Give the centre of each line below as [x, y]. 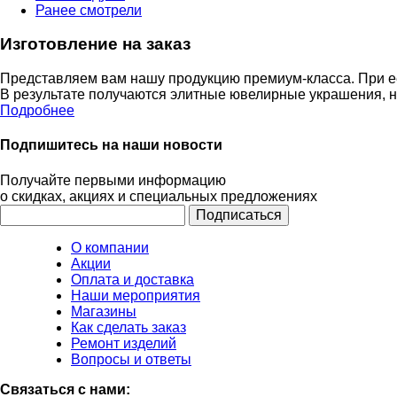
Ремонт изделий [124, 343]
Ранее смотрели [89, 10]
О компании [110, 247]
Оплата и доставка [132, 279]
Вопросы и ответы [131, 359]
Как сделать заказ [128, 327]
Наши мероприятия [136, 295]
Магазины [104, 311]
